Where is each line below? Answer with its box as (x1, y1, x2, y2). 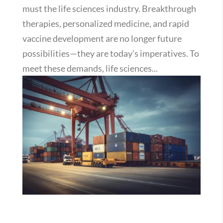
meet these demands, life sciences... (22, 62, 158, 74)
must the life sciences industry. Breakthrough (22, 2, 196, 14)
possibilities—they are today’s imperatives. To (22, 47, 199, 59)
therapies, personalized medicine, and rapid (22, 17, 189, 29)
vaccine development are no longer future (22, 32, 182, 44)
